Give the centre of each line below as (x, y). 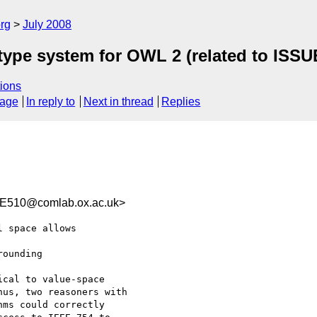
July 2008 (47, 24)
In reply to (51, 102)
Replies (181, 102)
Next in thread (118, 102)
